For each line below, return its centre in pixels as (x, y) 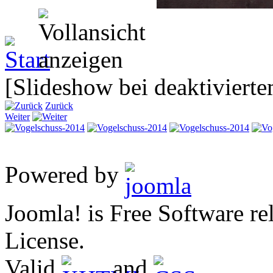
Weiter (17, 117)
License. (45, 241)
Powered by (65, 175)
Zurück (59, 106)
